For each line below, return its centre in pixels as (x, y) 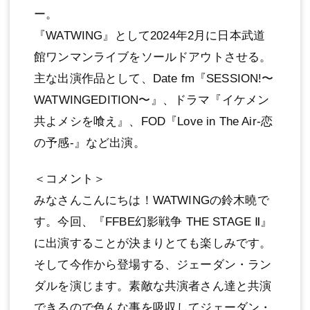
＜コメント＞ (70, 179)
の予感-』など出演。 (90, 143)
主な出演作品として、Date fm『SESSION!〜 (154, 78)
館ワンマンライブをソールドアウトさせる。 (153, 57)
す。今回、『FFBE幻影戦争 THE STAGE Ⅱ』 (153, 221)
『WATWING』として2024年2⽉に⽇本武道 (150, 35)
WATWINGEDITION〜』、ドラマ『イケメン (152, 100)
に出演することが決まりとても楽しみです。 (153, 243)
